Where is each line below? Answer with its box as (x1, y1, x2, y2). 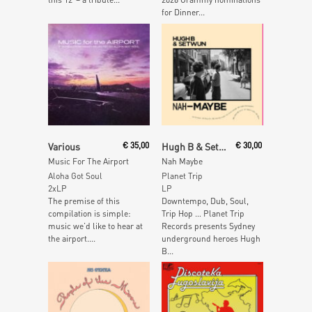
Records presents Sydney (161, 220, 255, 231)
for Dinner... (161, 7, 205, 18)
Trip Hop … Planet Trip (161, 208, 244, 219)
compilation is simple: (48, 208, 131, 219)
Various (48, 139, 80, 153)
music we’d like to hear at (48, 220, 143, 231)
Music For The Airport (48, 155, 129, 166)
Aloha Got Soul (48, 170, 102, 181)
